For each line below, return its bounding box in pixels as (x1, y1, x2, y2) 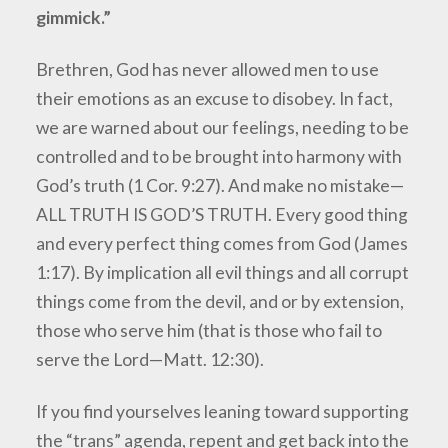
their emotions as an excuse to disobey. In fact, (36, 87, 394, 109)
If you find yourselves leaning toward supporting (36, 400, 410, 422)
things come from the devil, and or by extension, (36, 290, 405, 312)
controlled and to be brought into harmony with (36, 145, 403, 167)
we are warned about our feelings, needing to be (36, 116, 410, 138)
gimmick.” (36, 6, 112, 28)
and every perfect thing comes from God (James (36, 232, 409, 254)
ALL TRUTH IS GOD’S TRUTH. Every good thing (36, 203, 409, 225)
